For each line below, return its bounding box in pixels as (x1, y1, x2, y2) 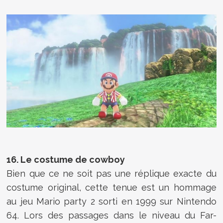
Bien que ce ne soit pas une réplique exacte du (6, 168, 217, 179)
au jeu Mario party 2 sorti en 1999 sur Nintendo (6, 196, 217, 207)
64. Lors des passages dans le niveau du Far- (6, 210, 217, 221)
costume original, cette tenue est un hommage (6, 182, 217, 193)
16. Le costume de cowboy (6, 154, 125, 165)
